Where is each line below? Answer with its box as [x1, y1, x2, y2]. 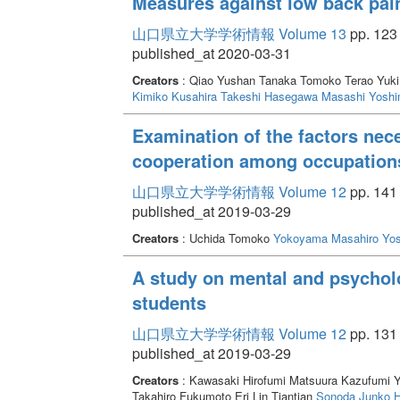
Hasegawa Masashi [263, 87, 365, 104]
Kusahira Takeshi [171, 87, 261, 104]
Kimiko [131, 87, 168, 104]
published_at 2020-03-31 [131, 42, 291, 63]
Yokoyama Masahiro [272, 229, 379, 246]
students [131, 288, 206, 315]
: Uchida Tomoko [178, 229, 273, 246]
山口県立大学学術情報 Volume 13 [131, 22, 346, 44]
